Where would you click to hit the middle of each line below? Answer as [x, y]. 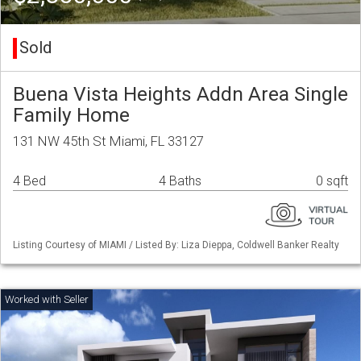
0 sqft [332, 181]
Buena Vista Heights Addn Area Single [180, 94]
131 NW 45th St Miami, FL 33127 [108, 141]
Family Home [71, 115]
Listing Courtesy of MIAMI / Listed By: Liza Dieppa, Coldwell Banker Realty [176, 245]
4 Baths [180, 181]
